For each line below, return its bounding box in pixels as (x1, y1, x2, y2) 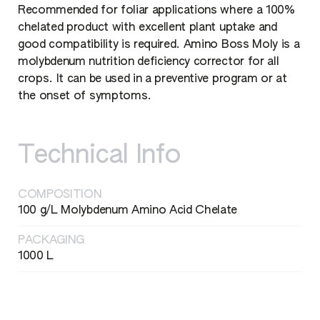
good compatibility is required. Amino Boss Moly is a (18, 39, 300, 51)
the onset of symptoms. (18, 91, 151, 103)
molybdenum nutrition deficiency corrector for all (18, 56, 279, 69)
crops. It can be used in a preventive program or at (18, 74, 287, 86)
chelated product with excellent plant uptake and (18, 22, 277, 34)
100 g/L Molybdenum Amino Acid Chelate (18, 205, 238, 217)
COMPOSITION (18, 189, 102, 201)
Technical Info (18, 143, 180, 169)
